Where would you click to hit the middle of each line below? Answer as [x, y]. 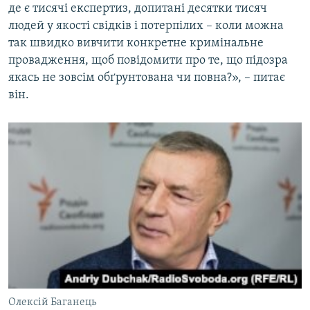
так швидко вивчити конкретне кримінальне [136, 44]
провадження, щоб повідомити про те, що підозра [148, 61]
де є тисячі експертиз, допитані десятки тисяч [138, 9]
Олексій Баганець [52, 302]
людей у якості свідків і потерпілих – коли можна [146, 26]
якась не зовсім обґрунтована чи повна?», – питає [147, 78]
